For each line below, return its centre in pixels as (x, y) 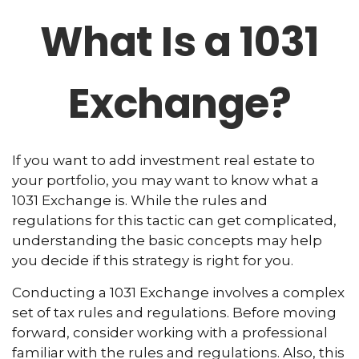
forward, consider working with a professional (170, 333)
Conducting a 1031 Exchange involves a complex (178, 292)
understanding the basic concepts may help (167, 240)
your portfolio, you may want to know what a (165, 180)
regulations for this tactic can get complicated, (174, 220)
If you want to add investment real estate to (163, 160)
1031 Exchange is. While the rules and (140, 200)
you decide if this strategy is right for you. (153, 260)
